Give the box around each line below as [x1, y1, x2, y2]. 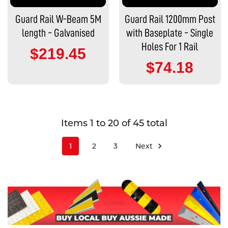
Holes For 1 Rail [141, 41, 198, 53]
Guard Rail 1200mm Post [124, 14, 215, 25]
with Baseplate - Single [126, 27, 214, 39]
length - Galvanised [21, 27, 95, 39]
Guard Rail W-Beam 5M [15, 14, 101, 25]
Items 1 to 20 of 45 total [61, 118, 167, 129]
